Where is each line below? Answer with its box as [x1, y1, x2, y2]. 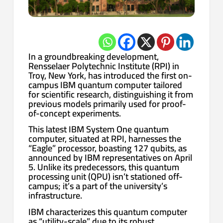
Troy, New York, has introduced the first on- [28, 67, 193, 84]
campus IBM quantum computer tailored [28, 76, 183, 93]
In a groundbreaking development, [28, 48, 159, 65]
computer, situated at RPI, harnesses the [28, 130, 182, 147]
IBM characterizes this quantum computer [28, 203, 188, 220]
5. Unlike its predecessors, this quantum [28, 159, 180, 176]
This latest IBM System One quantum [28, 121, 169, 138]
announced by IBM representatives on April [28, 149, 193, 166]
